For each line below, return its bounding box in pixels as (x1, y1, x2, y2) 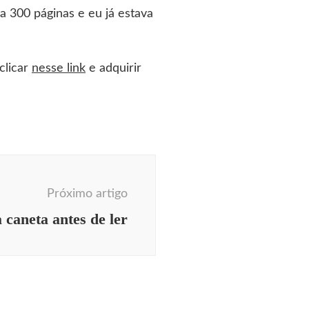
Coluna (70, 247, 108, 260)
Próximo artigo (47, 188, 128, 201)
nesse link (32, 62, 86, 75)
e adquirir (86, 62, 141, 75)
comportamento (28, 267, 116, 280)
